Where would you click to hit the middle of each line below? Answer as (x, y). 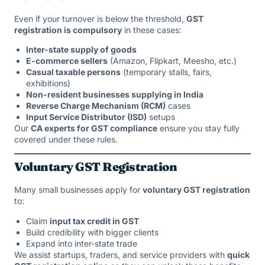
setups (161, 117)
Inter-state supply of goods (81, 49)
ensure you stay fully (198, 128)
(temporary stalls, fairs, (166, 72)
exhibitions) (48, 83)
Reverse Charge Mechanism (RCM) (96, 105)
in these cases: (152, 30)
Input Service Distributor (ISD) (86, 117)
